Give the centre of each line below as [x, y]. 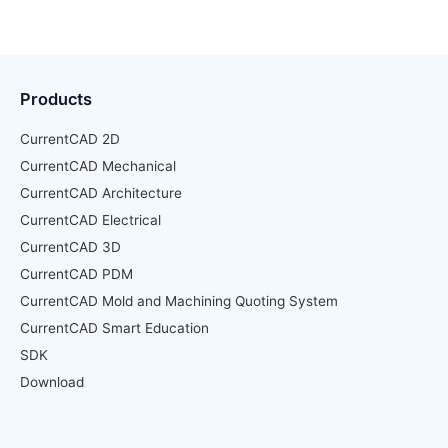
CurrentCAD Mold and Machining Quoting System [179, 300]
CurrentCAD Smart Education [114, 327]
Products [56, 98]
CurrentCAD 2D [70, 138]
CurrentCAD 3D [70, 246]
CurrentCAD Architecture [101, 192]
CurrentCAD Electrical [90, 219]
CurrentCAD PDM [76, 273]
